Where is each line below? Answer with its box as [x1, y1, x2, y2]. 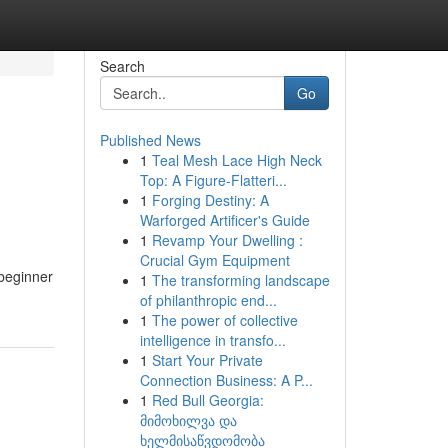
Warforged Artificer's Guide [139, 210, 310, 230]
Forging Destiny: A [151, 190, 269, 210]
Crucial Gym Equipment [139, 250, 290, 270]
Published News [99, 130, 201, 150]
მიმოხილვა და [139, 410, 237, 430]
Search [99, 56, 145, 76]
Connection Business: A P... [139, 370, 313, 390]
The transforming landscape [151, 270, 330, 290]
